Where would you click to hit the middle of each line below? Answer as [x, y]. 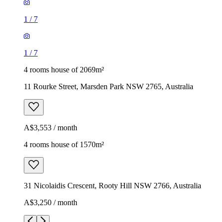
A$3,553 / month [51, 127]
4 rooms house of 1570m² [64, 144]
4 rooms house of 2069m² [64, 69]
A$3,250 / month [51, 202]
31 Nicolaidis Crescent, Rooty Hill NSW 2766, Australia [112, 185]
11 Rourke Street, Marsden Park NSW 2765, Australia [109, 86]
